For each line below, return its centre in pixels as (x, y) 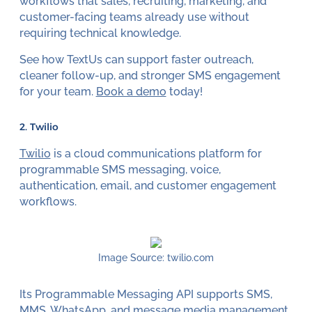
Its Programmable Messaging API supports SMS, (146, 295)
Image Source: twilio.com (156, 257)
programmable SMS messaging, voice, (120, 170)
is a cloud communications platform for (156, 154)
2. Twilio (39, 126)
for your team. (57, 92)
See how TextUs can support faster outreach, (136, 60)
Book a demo (131, 92)
